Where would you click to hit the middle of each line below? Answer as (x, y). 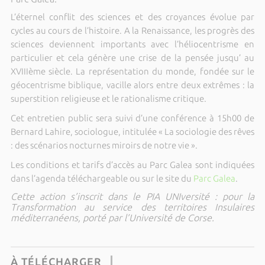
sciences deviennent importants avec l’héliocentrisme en (132, 44)
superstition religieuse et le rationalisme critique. (109, 98)
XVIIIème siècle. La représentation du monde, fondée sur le (132, 71)
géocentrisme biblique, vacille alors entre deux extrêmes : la (132, 85)
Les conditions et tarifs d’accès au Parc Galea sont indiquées (132, 165)
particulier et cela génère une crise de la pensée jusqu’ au (132, 58)
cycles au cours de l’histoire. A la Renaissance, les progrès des (132, 30)
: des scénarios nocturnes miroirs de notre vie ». (104, 145)
